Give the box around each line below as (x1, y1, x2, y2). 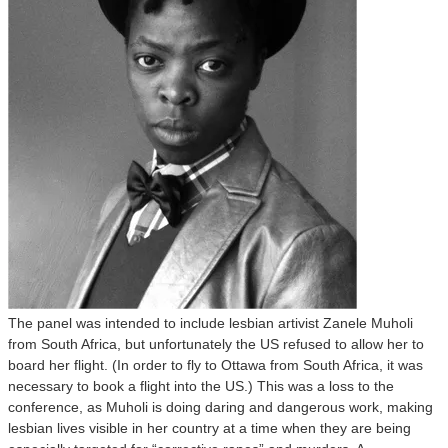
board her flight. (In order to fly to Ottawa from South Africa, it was (8, 357, 423, 373)
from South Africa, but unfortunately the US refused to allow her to (8, 336, 424, 352)
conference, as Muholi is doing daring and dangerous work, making (8, 399, 433, 415)
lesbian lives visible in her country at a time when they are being (8, 420, 411, 436)
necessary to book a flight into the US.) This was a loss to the (8, 378, 394, 394)
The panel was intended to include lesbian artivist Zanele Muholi (8, 315, 413, 331)
